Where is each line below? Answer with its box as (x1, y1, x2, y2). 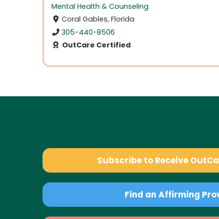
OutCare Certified (60, 40, 131, 50)
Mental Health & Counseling (51, 1, 149, 11)
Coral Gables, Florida (62, 14, 135, 24)
